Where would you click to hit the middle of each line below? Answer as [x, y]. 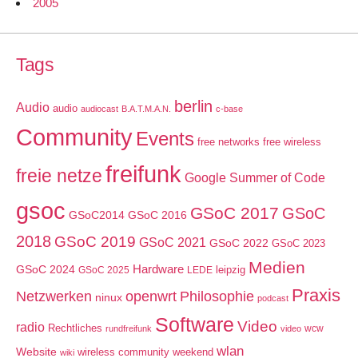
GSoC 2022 [239, 243]
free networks [229, 141]
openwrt [151, 296]
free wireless [292, 141]
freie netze [59, 175]
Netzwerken [54, 296]
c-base [229, 108]
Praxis [316, 295]
